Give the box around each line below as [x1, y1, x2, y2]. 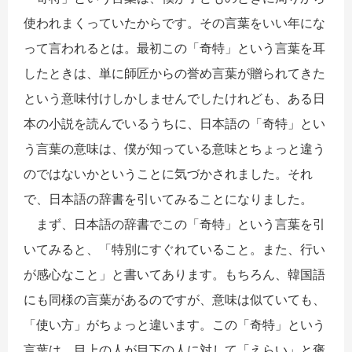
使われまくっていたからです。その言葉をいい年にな [24, 14, 325, 31]
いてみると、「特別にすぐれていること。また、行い [24, 240, 325, 257]
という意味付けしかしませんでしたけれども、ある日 [24, 90, 325, 106]
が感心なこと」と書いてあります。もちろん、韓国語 [24, 266, 325, 282]
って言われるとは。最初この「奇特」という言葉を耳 [24, 39, 325, 56]
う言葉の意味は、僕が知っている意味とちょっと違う [24, 140, 325, 156]
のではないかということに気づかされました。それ [24, 165, 313, 181]
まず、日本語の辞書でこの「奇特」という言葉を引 [24, 215, 325, 232]
